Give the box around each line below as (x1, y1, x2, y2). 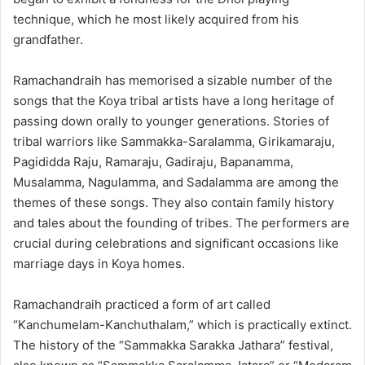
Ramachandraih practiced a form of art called (13, 296, 270, 312)
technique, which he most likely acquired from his (13, 11, 299, 27)
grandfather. (13, 31, 83, 47)
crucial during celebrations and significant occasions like (13, 235, 339, 251)
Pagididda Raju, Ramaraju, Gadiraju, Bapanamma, (13, 153, 293, 169)
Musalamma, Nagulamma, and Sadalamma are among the (13, 174, 339, 190)
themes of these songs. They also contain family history (13, 194, 334, 210)
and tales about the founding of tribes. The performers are (13, 214, 350, 231)
